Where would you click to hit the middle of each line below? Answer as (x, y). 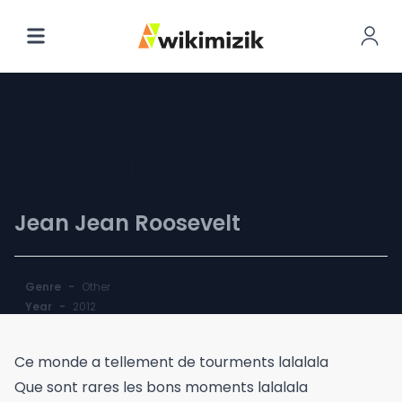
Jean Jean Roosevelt (127, 223)
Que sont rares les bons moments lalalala (161, 387)
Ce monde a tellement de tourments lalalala (171, 362)
